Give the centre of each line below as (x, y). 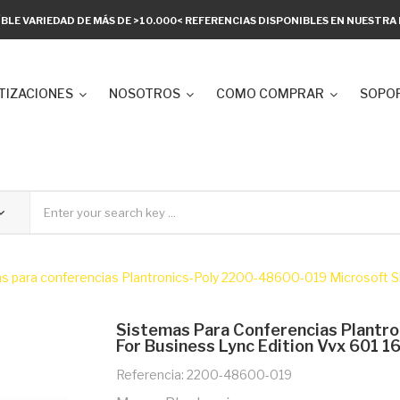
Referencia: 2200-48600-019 (204, 375)
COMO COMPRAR (270, 93)
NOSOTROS (145, 93)
